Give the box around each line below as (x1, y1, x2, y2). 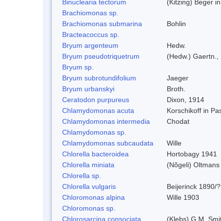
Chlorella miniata (62, 160, 114, 169)
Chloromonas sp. (62, 204, 115, 212)
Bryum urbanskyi (62, 84, 114, 93)
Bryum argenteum (62, 41, 118, 49)
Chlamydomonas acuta (62, 106, 134, 114)
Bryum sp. (62, 63, 94, 71)
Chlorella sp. (62, 171, 101, 180)
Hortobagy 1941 (167, 149, 217, 158)
